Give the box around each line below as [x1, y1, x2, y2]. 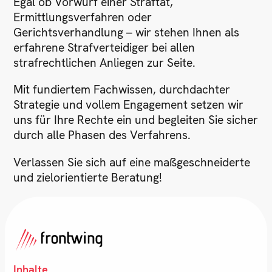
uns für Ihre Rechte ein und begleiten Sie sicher [13, 112, 259, 128]
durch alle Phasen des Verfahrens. [13, 127, 191, 143]
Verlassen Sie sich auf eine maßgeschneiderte [13, 154, 251, 170]
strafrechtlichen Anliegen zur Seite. [13, 55, 196, 71]
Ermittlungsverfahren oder [13, 10, 152, 25]
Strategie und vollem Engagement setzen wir [13, 97, 244, 113]
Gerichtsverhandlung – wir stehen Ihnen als [13, 25, 240, 41]
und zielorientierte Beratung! [13, 169, 163, 185]
